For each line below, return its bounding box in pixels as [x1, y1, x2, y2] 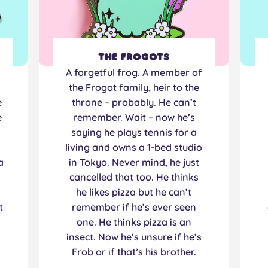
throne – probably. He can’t [71, 96, 196, 109]
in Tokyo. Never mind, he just [68, 156, 199, 169]
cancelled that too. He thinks [69, 171, 199, 184]
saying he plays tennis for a [71, 126, 197, 139]
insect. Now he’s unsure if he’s [66, 231, 202, 243]
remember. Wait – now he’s [72, 111, 195, 124]
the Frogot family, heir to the [68, 81, 199, 94]
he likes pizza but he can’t [76, 186, 192, 199]
